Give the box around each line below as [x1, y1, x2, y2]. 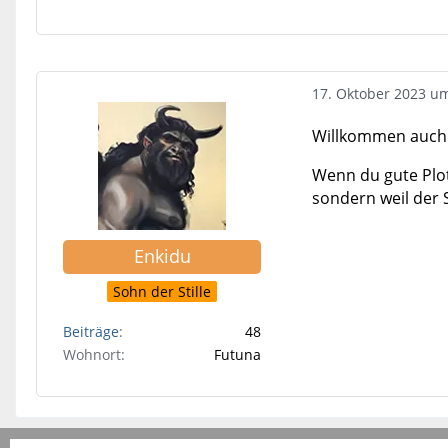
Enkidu [133, 244, 191, 269]
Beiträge [63, 322, 119, 342]
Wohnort [63, 345, 121, 365]
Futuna [214, 345, 261, 365]
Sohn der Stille [113, 282, 211, 302]
